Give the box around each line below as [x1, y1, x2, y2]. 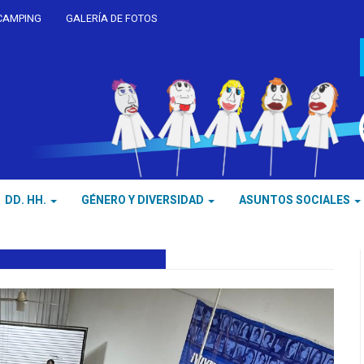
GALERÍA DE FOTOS [66, 11, 157, 26]
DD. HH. [5, 192, 46, 210]
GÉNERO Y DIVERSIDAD [81, 192, 204, 210]
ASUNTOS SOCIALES [239, 192, 350, 210]
